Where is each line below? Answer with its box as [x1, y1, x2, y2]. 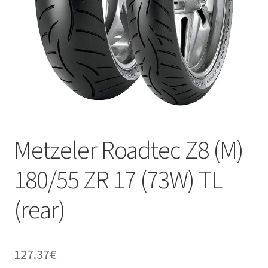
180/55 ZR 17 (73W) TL [13, 164, 222, 196]
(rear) [13, 194, 65, 226]
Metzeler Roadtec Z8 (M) [13, 134, 243, 166]
